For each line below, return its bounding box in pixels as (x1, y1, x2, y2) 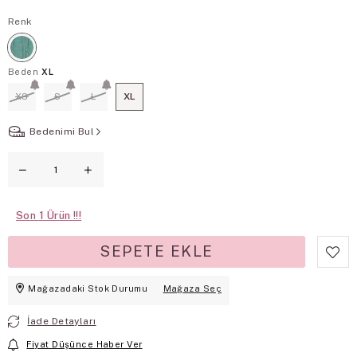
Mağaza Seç (163, 283, 222, 293)
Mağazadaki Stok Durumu (28, 283, 148, 293)
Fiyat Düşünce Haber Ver (26, 339, 143, 349)
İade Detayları (27, 315, 96, 327)
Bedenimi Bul (29, 125, 95, 137)
